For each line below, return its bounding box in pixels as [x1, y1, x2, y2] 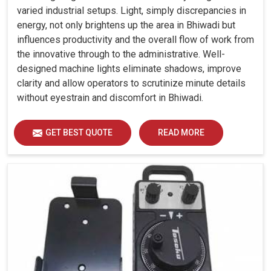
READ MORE [158, 128, 204, 138]
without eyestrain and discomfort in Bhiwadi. [17, 92, 203, 104]
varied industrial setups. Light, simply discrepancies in [17, 5, 246, 17]
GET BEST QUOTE [45, 128, 113, 138]
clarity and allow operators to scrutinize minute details [17, 77, 246, 90]
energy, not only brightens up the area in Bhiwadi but [17, 19, 235, 31]
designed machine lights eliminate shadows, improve [17, 63, 241, 75]
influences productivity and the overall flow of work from [17, 34, 254, 46]
